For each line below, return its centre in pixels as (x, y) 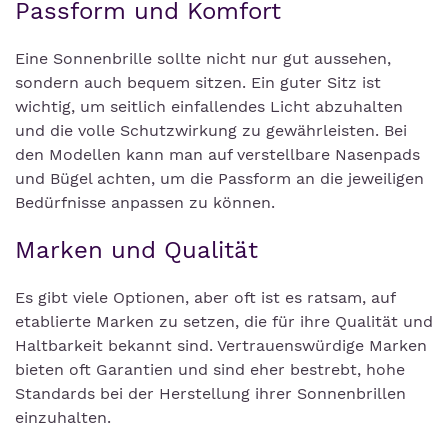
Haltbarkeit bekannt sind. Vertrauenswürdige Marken (221, 345)
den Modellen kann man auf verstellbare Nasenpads (217, 154)
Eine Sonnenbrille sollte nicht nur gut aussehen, (203, 58)
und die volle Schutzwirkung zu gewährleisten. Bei (211, 130)
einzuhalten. (65, 417)
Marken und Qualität (136, 250)
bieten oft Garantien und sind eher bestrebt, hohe (210, 369)
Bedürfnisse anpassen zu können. (145, 202)
